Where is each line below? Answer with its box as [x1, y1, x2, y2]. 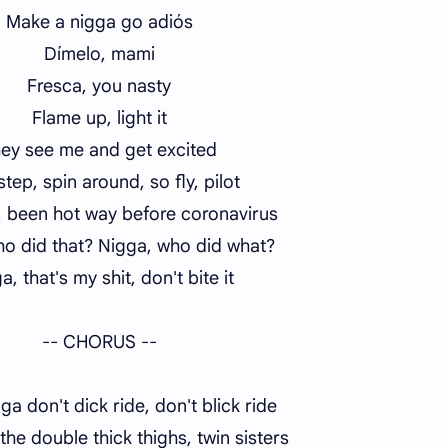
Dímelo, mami [43, 42, 155, 65]
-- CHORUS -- [41, 330, 157, 353]
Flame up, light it [31, 106, 167, 129]
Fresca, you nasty [27, 74, 171, 97]
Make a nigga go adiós [5, 10, 193, 33]
